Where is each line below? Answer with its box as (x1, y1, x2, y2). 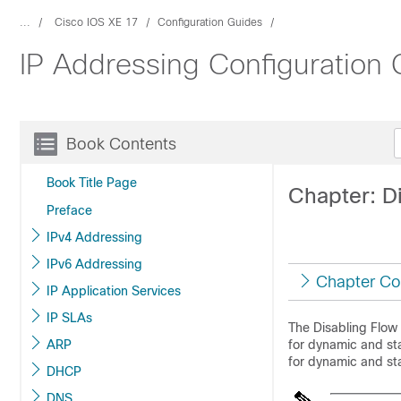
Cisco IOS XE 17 (55, 16, 138, 29)
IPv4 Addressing (47, 230, 142, 244)
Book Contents (66, 135, 176, 153)
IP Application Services (47, 284, 181, 298)
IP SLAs (47, 311, 92, 325)
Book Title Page (47, 175, 137, 190)
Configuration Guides (158, 16, 262, 29)
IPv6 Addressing (47, 257, 142, 271)
